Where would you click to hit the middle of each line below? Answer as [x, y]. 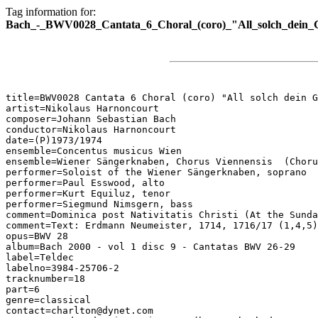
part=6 [23, 289]
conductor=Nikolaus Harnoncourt [91, 130]
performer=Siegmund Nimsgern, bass [99, 204]
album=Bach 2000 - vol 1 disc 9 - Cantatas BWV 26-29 [150, 247]
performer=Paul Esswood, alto [85, 183]
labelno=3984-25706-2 [62, 268]
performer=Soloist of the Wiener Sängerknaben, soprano [156, 172]
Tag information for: [51, 12]
